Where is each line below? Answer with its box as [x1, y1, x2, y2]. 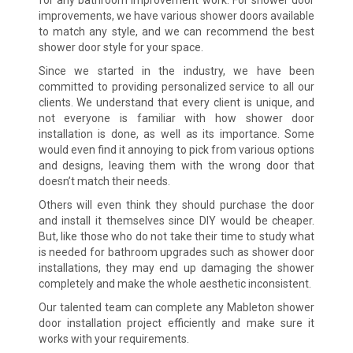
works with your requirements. [38, 332, 189, 345]
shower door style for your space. [38, 40, 203, 54]
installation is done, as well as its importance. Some [38, 127, 315, 140]
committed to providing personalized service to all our [38, 80, 315, 93]
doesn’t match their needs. [38, 174, 170, 188]
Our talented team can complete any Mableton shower [38, 300, 315, 314]
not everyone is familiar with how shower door [38, 111, 315, 124]
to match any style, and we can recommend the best [38, 24, 315, 38]
